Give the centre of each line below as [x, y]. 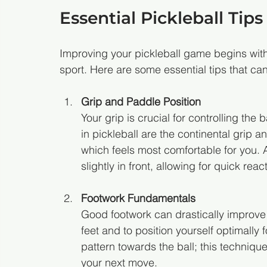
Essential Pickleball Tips [161, 18]
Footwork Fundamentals [138, 198]
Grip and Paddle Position [141, 102]
